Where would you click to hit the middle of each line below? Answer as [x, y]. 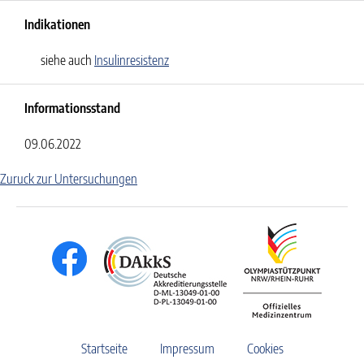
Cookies [265, 349]
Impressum [187, 349]
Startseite [104, 349]
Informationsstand [72, 108]
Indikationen [57, 24]
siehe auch [67, 60]
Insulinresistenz [132, 60]
